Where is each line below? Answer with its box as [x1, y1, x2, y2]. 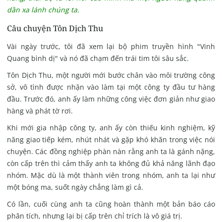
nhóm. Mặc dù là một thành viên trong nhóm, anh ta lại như [6, 170, 216, 180]
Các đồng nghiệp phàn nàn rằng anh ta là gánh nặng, [35, 147, 216, 157]
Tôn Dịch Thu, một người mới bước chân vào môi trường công [6, 70, 216, 80]
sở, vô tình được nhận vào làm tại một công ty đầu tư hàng [6, 82, 216, 92]
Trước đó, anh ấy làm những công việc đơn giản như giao [24, 94, 216, 104]
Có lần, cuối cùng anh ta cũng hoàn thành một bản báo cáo [6, 199, 216, 209]
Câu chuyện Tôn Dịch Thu [6, 23, 103, 34]
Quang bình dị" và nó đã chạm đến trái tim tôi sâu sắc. [6, 54, 189, 63]
